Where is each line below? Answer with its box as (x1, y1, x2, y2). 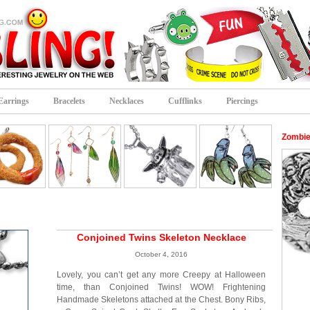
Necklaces (109, 96, 144, 106)
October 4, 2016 (135, 250, 188, 258)
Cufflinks (168, 96, 202, 106)
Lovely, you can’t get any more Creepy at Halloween (57, 270, 266, 280)
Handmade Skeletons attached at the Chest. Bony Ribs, (57, 295, 266, 304)
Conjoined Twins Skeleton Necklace (76, 232, 246, 243)
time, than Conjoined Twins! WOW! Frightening (57, 282, 266, 292)
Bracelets (53, 96, 85, 106)
